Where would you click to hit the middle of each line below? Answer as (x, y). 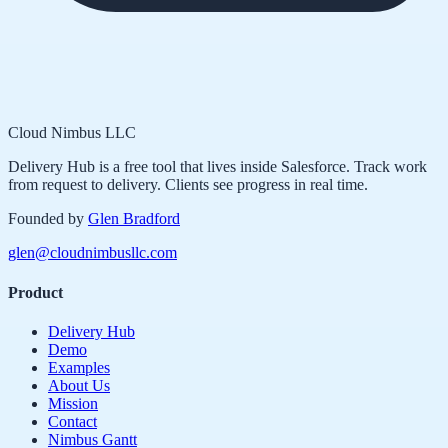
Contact (72, 421)
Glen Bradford (134, 219)
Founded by (46, 219)
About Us (79, 385)
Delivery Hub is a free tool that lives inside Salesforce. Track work (217, 167)
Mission (73, 403)
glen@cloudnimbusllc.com (92, 253)
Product (35, 292)
